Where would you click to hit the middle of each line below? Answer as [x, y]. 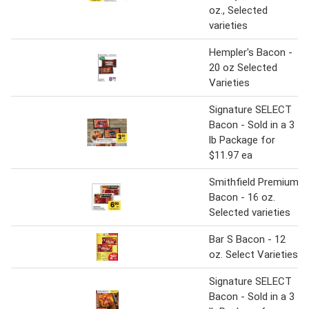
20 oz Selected [243, 68]
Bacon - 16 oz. [242, 198]
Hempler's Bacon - [251, 53]
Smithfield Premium [254, 182]
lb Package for [242, 140]
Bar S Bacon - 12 [247, 240]
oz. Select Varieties [253, 255]
